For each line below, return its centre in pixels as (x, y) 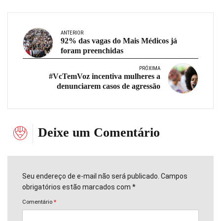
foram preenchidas (92, 50)
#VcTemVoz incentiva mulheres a (105, 76)
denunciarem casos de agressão (109, 86)
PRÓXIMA (150, 68)
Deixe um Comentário (99, 132)
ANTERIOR (72, 33)
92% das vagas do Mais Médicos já (119, 40)
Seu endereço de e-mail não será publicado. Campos (105, 176)
